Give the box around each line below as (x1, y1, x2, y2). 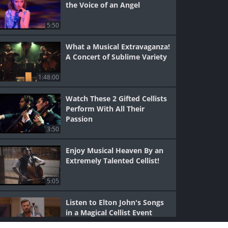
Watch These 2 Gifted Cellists (66, 94, 167, 103)
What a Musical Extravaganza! (66, 42, 170, 51)
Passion (66, 114, 93, 124)
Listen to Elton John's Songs (66, 197, 164, 207)
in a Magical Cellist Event (66, 208, 153, 217)
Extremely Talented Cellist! (66, 156, 160, 165)
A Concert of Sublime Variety (66, 52, 167, 62)
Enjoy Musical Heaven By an (66, 146, 164, 155)
